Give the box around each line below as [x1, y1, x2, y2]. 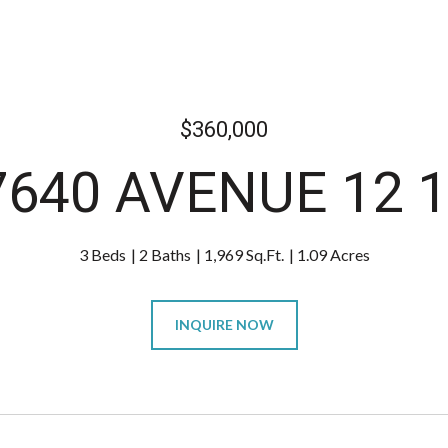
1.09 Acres [296, 245, 370, 264]
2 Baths [138, 245, 191, 264]
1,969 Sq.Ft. [203, 245, 284, 264]
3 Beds [78, 245, 126, 264]
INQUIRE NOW [174, 316, 274, 333]
